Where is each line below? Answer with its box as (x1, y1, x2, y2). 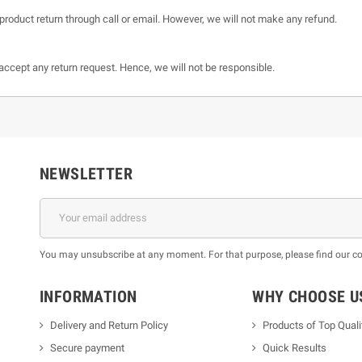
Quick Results (263, 341, 327, 354)
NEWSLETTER (40, 163, 133, 183)
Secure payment (50, 341, 124, 354)
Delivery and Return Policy (50, 318, 168, 331)
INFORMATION (40, 286, 137, 306)
